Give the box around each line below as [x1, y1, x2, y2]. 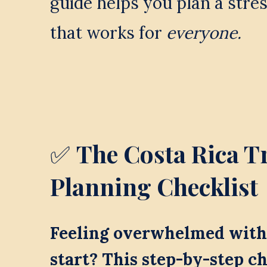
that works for [49, 22, 166, 44]
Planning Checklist [49, 170, 258, 202]
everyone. [166, 22, 241, 44]
